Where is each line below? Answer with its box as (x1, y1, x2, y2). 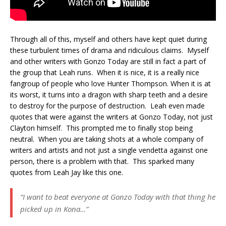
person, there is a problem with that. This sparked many (10, 156, 194, 166)
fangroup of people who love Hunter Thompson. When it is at (10, 78, 211, 88)
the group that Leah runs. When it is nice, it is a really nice (10, 67, 199, 77)
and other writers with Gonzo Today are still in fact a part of (10, 56, 206, 66)
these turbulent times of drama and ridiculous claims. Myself (10, 45, 209, 55)
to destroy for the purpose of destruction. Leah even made (10, 100, 205, 110)
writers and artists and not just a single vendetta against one (10, 145, 208, 155)
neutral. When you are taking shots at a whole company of (10, 134, 203, 144)
